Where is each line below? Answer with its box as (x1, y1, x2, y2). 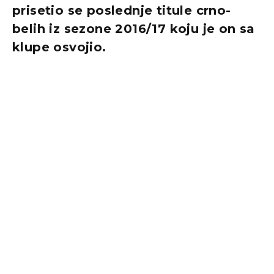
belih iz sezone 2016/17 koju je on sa (12, 21, 255, 37)
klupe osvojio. (12, 40, 106, 55)
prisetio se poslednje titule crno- (12, 3, 231, 18)
